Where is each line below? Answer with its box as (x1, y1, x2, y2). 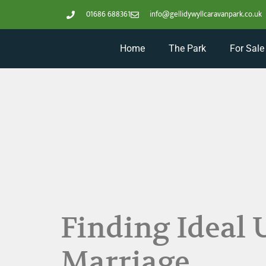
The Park (168, 43, 206, 54)
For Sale (229, 43, 264, 54)
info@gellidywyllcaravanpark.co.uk (150, 8, 262, 21)
